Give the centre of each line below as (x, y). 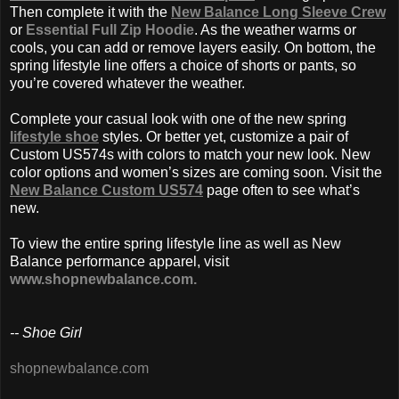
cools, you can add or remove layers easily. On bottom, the (193, 47)
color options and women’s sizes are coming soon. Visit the (196, 172)
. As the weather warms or (275, 29)
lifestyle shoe (54, 136)
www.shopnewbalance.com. (103, 279)
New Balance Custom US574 (106, 190)
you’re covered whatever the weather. (127, 83)
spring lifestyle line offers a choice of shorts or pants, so (183, 65)
